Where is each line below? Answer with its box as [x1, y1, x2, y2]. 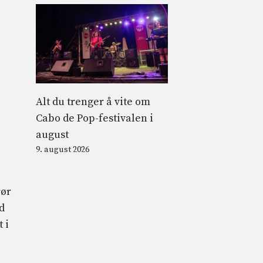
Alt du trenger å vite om [36, 95, 150, 109]
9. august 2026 [36, 144, 89, 155]
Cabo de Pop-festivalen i [36, 111, 153, 125]
